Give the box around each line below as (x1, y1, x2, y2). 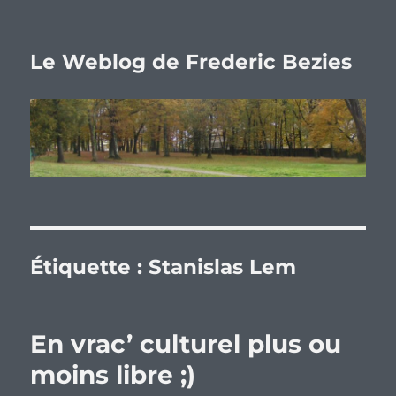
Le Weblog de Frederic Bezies (30, 49, 353, 74)
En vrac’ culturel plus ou (30, 329, 342, 360)
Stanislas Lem (148, 255, 297, 280)
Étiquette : (30, 255, 149, 280)
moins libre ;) (30, 360, 196, 391)
